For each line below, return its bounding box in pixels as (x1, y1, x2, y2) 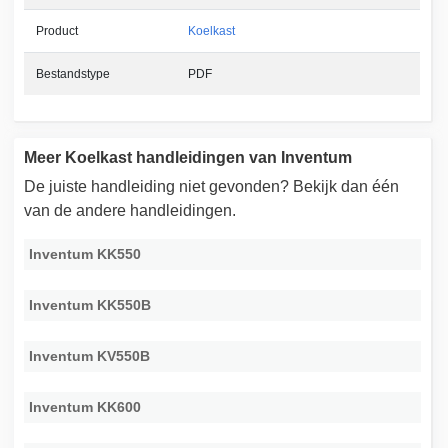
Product (36, 24, 79, 39)
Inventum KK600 (29, 399, 142, 416)
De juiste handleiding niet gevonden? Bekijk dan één (24, 178, 400, 196)
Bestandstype (36, 67, 111, 82)
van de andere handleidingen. (24, 202, 237, 220)
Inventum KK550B (29, 297, 152, 314)
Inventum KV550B (29, 348, 151, 365)
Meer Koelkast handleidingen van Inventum (24, 149, 353, 167)
